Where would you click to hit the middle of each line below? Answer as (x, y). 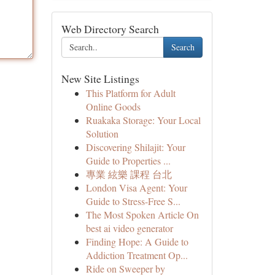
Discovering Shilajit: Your (135, 147)
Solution (102, 134)
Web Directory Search (110, 29)
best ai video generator (129, 228)
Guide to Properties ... (128, 161)
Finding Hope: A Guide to (137, 242)
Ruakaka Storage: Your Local (143, 120)
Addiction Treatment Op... (137, 255)
